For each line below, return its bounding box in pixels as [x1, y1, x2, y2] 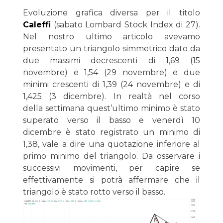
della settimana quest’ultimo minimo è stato [23, 103, 200, 113]
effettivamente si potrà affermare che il [23, 175, 200, 185]
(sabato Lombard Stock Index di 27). [51, 19, 200, 29]
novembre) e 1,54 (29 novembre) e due [23, 67, 200, 77]
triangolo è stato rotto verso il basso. [23, 187, 165, 197]
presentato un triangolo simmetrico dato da [23, 43, 200, 53]
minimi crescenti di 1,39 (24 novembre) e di [23, 79, 200, 89]
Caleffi [23, 19, 51, 29]
